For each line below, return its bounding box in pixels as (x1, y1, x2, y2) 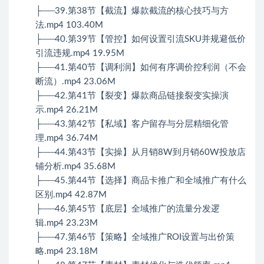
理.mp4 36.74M (35, 134, 98, 143)
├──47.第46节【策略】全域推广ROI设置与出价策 (35, 233, 235, 242)
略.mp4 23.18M (35, 247, 98, 256)
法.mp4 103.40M (35, 21, 103, 30)
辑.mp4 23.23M (35, 219, 98, 228)
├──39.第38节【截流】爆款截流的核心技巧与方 (35, 6, 229, 16)
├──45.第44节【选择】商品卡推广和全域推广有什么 (35, 176, 246, 186)
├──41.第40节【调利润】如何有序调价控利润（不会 (35, 63, 246, 72)
